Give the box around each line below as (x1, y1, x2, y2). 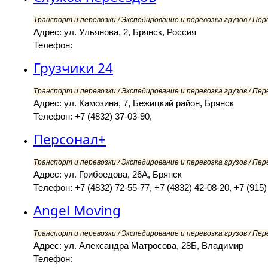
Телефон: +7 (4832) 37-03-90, (33, 111, 152, 122)
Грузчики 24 (33, 59, 113, 78)
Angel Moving (33, 201, 121, 220)
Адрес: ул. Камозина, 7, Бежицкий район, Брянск (33, 98, 234, 109)
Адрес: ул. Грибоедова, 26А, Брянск (33, 169, 182, 180)
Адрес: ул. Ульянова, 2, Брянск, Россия (33, 27, 196, 38)
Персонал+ (33, 130, 106, 149)
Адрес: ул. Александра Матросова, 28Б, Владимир (33, 240, 243, 251)
